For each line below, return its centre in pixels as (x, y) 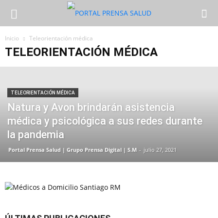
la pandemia (36, 135)
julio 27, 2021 (160, 150)
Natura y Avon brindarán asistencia (91, 107)
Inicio (12, 38)
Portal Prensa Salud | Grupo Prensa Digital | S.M (73, 150)
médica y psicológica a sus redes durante (105, 121)
